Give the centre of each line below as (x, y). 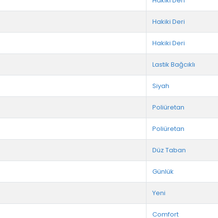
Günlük (163, 172)
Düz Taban (169, 150)
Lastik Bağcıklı (174, 65)
